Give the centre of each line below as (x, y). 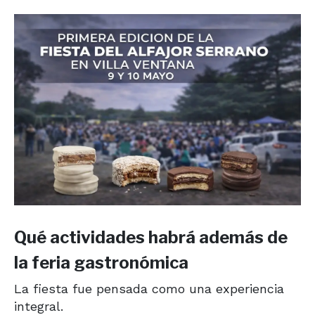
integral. (39, 306)
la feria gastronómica (101, 262)
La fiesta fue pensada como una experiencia (149, 288)
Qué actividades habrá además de (151, 237)
